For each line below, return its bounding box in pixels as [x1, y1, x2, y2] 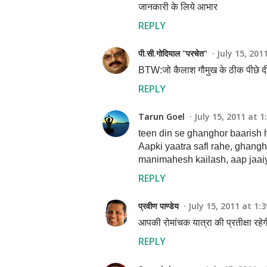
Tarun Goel [138, 111, 185, 122]
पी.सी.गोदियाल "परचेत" [138, 48, 207, 59]
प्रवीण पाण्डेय [138, 200, 179, 212]
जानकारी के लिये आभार [138, 2, 218, 12]
